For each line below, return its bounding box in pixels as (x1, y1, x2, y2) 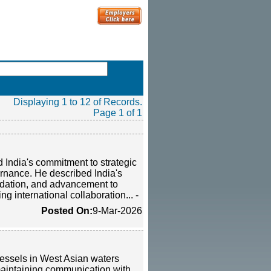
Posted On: (41, 206, 93, 216)
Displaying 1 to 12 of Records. (13, 97, 142, 107)
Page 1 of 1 (93, 108, 142, 118)
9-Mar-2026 (93, 206, 142, 216)
